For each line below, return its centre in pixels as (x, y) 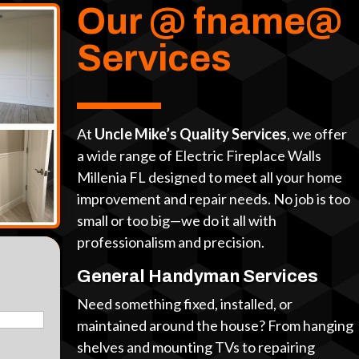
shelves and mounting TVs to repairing (196, 347)
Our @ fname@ (210, 22)
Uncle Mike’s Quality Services (191, 134)
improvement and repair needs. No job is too (214, 199)
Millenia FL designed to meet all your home (210, 177)
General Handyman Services (198, 277)
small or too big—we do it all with (177, 221)
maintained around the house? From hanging (216, 326)
